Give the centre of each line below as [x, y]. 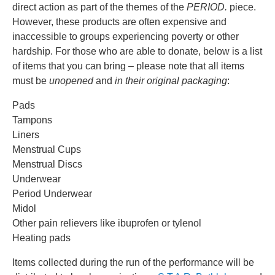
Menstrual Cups [47, 150]
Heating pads [41, 238]
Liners [26, 135]
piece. [242, 7]
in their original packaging [171, 81]
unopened [72, 81]
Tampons [32, 120]
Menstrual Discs [47, 165]
